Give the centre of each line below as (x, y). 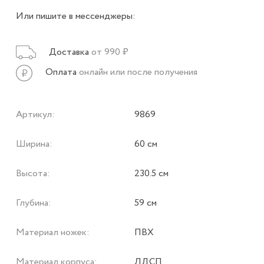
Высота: (33, 173)
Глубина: (33, 203)
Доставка (69, 52)
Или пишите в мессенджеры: (75, 16)
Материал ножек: (52, 232)
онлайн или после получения (138, 72)
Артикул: (35, 114)
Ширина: (34, 144)
